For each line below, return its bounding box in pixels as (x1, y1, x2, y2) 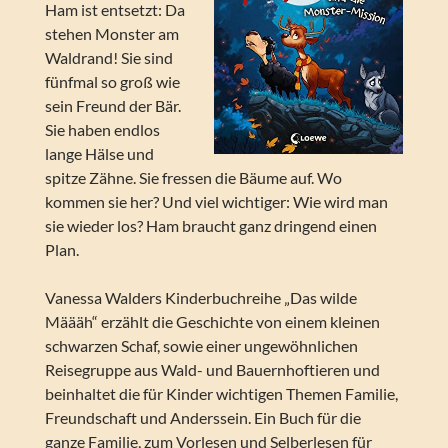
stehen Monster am (44, 24, 179, 44)
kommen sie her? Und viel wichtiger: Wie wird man (44, 192, 388, 212)
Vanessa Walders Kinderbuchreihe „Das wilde (44, 288, 357, 308)
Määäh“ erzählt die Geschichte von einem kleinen (44, 312, 380, 332)
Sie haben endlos (44, 120, 160, 140)
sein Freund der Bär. (44, 96, 181, 116)
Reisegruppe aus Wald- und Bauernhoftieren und (44, 360, 380, 380)
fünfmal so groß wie (44, 72, 180, 92)
